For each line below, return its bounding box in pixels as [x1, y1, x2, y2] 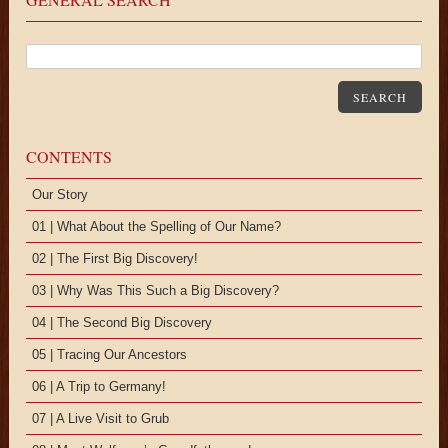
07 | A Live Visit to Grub [32, 410, 170, 426]
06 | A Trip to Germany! [32, 378, 167, 394]
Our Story [32, 186, 89, 202]
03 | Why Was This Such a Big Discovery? [32, 282, 280, 298]
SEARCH [352, 88, 407, 105]
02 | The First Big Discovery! [32, 250, 199, 266]
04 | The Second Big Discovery [32, 314, 213, 330]
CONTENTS [26, 145, 113, 167]
